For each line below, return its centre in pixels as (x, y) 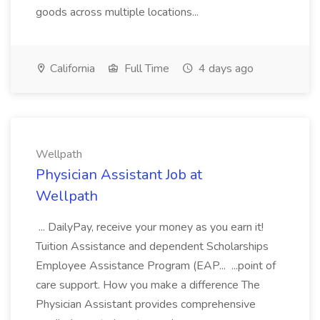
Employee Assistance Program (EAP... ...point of (156, 266)
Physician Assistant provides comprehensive (146, 304)
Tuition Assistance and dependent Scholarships (152, 246)
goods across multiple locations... (119, 12)
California (71, 69)
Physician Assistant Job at (119, 175)
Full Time (145, 69)
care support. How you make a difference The (148, 285)
